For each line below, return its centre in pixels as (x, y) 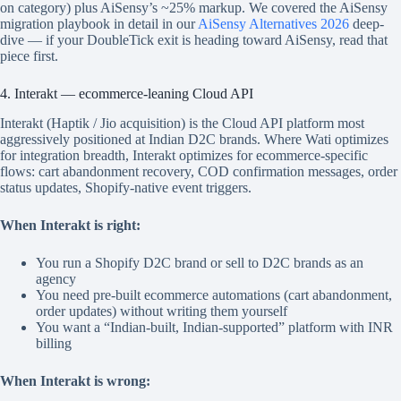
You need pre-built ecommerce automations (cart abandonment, (214, 294)
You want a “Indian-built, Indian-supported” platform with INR (214, 327)
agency (56, 278)
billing (54, 343)
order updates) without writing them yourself (162, 311)
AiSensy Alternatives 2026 (273, 23)
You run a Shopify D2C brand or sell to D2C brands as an (200, 262)
